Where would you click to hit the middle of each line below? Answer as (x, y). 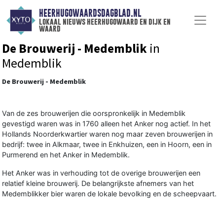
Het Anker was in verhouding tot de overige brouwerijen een (101, 173)
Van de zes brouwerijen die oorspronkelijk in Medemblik (94, 113)
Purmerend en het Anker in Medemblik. (66, 154)
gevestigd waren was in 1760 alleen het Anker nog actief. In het (106, 123)
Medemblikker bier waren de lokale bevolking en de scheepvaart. (109, 193)
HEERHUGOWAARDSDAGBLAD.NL (90, 13)
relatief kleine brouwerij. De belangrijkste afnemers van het (98, 183)
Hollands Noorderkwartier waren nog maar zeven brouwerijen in (107, 134)
